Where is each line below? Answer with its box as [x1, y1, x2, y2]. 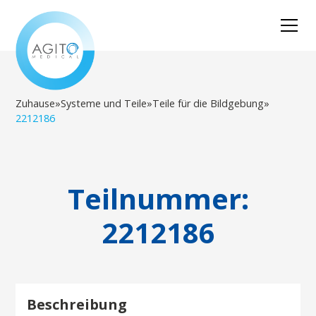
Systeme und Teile [61, 97, 147, 110]
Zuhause [16, 97, 56, 110]
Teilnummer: [67, 179, 249, 218]
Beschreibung [27, 295, 128, 314]
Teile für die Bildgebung [152, 97, 265, 110]
